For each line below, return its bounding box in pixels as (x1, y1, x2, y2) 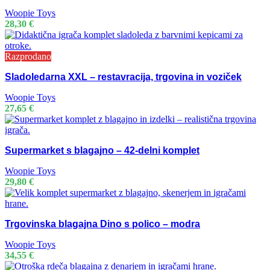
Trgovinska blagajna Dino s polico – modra (5, 219, 200, 230)
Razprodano (5, 51, 51, 62)
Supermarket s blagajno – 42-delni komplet (5, 145, 199, 156)
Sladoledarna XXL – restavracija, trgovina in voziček (5, 72, 242, 83)
